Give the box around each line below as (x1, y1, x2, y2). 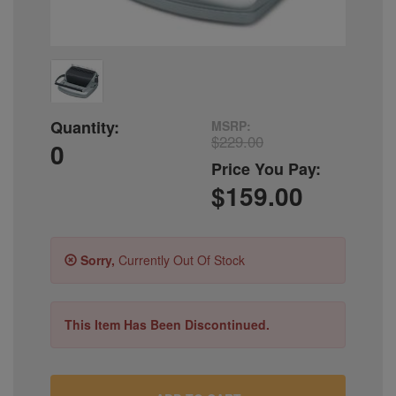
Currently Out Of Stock (115, 250, 245, 269)
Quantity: (50, 115, 119, 139)
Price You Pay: (211, 156, 321, 180)
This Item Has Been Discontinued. (65, 315, 270, 333)
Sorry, (77, 250, 115, 269)
